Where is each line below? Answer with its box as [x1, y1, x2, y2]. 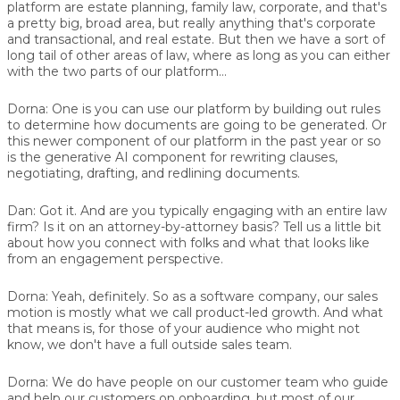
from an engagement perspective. [7, 250, 223, 267]
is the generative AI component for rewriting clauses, [7, 148, 337, 165]
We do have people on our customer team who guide [48, 373, 388, 390]
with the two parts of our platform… [7, 62, 227, 79]
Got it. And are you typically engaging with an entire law [36, 202, 387, 219]
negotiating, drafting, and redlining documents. [7, 164, 300, 181]
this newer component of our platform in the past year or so [7, 132, 381, 149]
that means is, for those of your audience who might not [7, 320, 360, 337]
